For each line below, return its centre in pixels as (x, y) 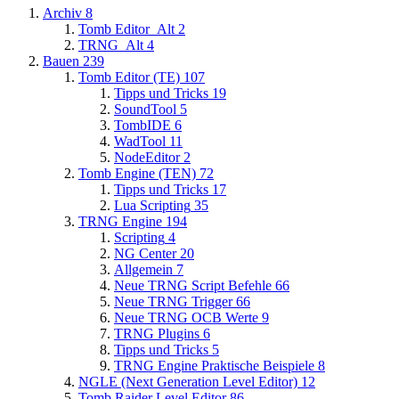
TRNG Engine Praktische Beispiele (214, 365)
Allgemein (143, 269)
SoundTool (145, 109)
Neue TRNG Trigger (173, 301)
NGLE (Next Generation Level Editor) (188, 381)
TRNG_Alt (111, 45)
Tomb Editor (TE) (129, 77)
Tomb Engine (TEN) (137, 173)
